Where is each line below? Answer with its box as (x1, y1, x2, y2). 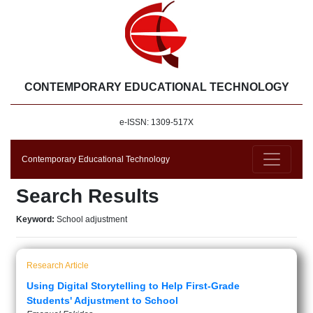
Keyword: (16, 214, 57, 224)
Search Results (16, 185, 159, 207)
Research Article (27, 261, 89, 270)
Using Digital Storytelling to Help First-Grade (27, 280, 240, 291)
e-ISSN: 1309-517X (119, 117, 194, 127)
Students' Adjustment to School (27, 295, 178, 306)
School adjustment (57, 214, 127, 224)
